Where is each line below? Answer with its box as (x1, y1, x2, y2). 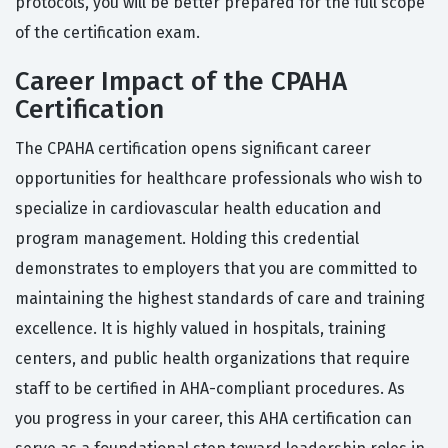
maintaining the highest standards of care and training (15, 289, 425, 309)
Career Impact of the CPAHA (15, 66, 347, 98)
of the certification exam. (15, 23, 200, 43)
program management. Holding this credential (15, 229, 359, 249)
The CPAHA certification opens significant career (15, 139, 371, 159)
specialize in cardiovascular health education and (15, 199, 382, 219)
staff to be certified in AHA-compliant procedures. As (15, 379, 405, 399)
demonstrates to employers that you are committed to (15, 259, 417, 279)
